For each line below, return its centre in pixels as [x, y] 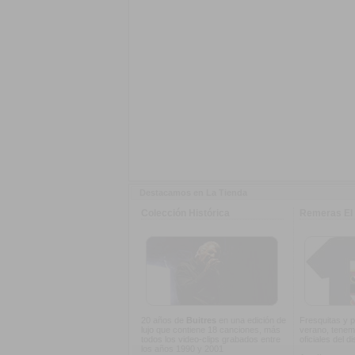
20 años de [164, 320]
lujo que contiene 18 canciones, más [211, 330]
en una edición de [251, 320]
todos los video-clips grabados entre [211, 339]
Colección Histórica [185, 213]
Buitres [201, 320]
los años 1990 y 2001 [182, 349]
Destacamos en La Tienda [193, 193]
